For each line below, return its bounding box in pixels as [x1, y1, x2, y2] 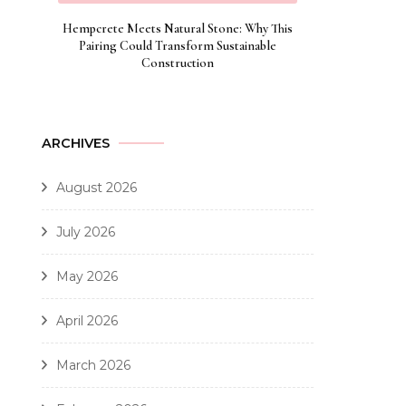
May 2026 [56, 267, 118, 285]
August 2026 [56, 179, 137, 196]
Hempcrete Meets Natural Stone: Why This [63, 20, 293, 36]
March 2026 [56, 356, 130, 373]
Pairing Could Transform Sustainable [79, 37, 276, 53]
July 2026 [56, 223, 115, 240]
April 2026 [56, 312, 118, 329]
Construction [141, 54, 214, 71]
